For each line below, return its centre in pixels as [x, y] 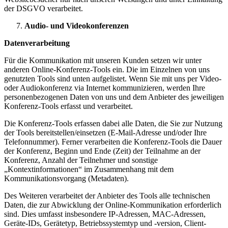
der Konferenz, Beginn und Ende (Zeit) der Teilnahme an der [102, 151]
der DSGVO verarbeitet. [44, 8]
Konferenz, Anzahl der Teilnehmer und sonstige [81, 160]
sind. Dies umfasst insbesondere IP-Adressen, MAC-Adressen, [105, 214]
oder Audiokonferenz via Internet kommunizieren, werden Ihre [105, 88]
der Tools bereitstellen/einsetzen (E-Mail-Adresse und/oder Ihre [105, 133]
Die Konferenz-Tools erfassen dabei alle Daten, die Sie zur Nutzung [113, 123]
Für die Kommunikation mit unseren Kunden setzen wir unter [103, 60]
